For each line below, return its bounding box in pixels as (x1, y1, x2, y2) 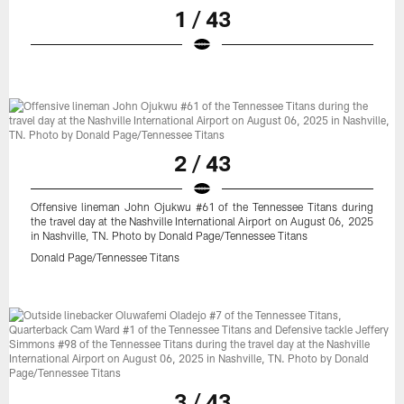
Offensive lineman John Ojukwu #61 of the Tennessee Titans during (31, 200, 373, 214)
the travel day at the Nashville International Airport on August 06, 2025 (31, 215, 373, 228)
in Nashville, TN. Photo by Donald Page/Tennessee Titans (31, 229, 308, 243)
